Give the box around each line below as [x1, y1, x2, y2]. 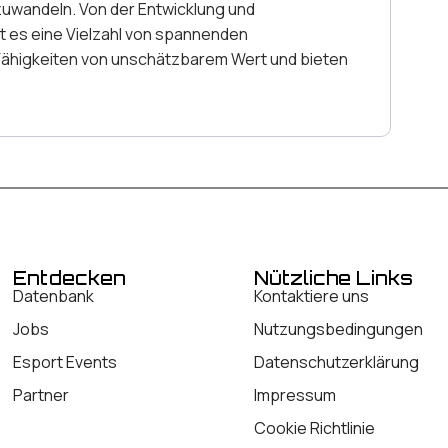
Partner [12, 384, 69, 407]
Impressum [254, 384, 337, 407]
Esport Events [12, 351, 117, 374]
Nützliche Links [254, 267, 414, 290]
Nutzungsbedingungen [254, 318, 424, 341]
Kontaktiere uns [254, 285, 370, 308]
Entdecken [12, 267, 126, 290]
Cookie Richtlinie [254, 417, 376, 440]
